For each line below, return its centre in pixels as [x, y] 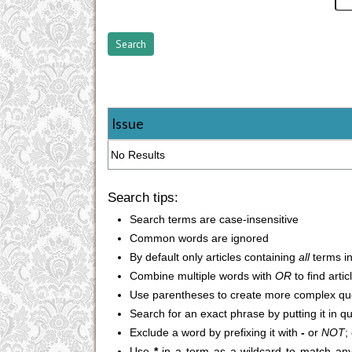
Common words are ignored [199, 238]
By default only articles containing [214, 257]
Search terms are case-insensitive [214, 220]
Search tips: [143, 198]
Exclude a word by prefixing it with [215, 333]
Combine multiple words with [202, 276]
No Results [138, 155]
